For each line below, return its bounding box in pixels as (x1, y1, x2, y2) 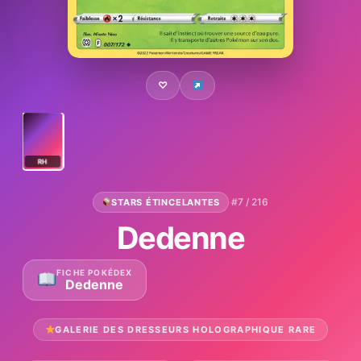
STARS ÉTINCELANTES (111, 196, 221, 208)
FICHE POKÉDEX (56, 267, 133, 277)
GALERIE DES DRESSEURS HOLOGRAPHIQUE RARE (55, 323, 317, 335)
